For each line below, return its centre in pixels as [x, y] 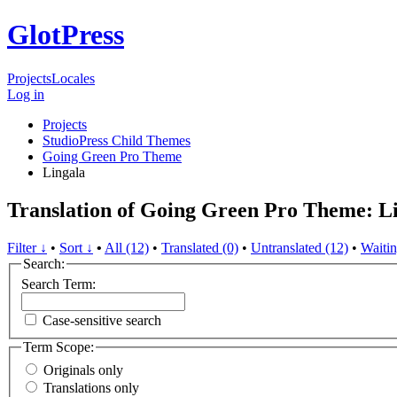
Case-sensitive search [102, 321]
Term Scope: [58, 347]
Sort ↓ [76, 247]
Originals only [83, 370]
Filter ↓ [27, 247]
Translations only [91, 387]
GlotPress [66, 35]
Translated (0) [200, 247]
